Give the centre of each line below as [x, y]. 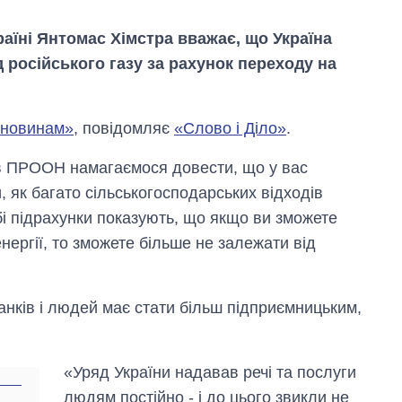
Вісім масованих [319, 266]
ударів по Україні [319, 283]
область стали [310, 317]
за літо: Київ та [312, 300]
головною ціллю [317, 334]
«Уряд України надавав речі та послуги [210, 373]
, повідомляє [124, 129]
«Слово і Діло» [230, 129]
